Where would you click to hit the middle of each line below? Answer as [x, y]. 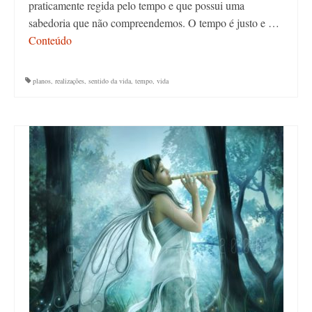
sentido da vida [110, 81]
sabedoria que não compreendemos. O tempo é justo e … [154, 23]
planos [42, 81]
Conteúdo [50, 40]
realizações [70, 81]
